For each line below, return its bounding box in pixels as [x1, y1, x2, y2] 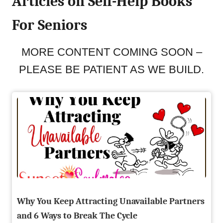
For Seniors [12, 16, 87, 34]
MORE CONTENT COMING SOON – [21, 46, 202, 58]
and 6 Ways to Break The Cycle [17, 211, 137, 221]
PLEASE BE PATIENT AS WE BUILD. [19, 63, 204, 76]
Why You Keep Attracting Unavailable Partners [17, 196, 205, 207]
